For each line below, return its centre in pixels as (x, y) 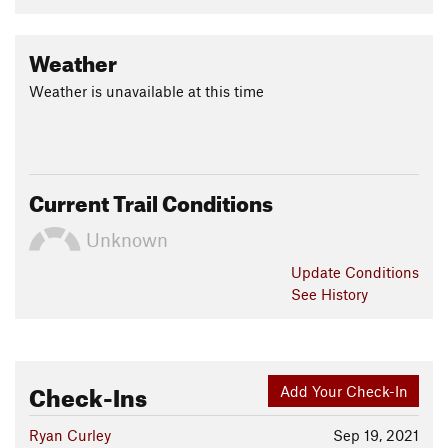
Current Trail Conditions (151, 200)
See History (329, 294)
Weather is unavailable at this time (146, 91)
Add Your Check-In (343, 390)
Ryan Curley (70, 435)
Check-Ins (88, 394)
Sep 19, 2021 (376, 435)
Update (318, 272)
